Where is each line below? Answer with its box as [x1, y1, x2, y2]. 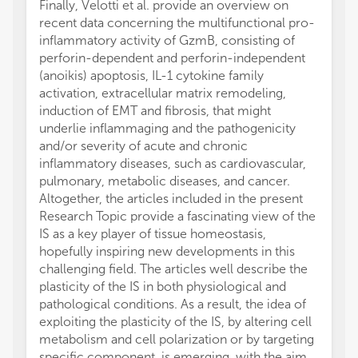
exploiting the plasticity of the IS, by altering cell [39, 314, 312, 329]
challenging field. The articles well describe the [39, 261, 308, 276]
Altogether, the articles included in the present [39, 191, 303, 206]
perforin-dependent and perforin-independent [39, 50, 305, 66]
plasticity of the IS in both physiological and [39, 279, 286, 294]
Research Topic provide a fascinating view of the [39, 209, 316, 224]
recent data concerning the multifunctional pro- [39, 15, 315, 30]
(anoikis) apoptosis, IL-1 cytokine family [39, 68, 264, 83]
